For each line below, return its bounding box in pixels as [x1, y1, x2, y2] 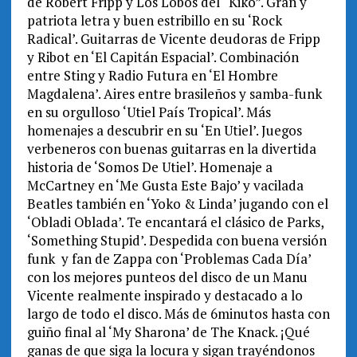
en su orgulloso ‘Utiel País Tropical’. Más [26, 103, 271, 122]
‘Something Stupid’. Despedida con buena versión [26, 231, 327, 250]
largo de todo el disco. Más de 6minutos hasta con [26, 304, 330, 324]
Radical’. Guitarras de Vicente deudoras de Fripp [26, 29, 320, 49]
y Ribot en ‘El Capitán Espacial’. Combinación [26, 48, 299, 67]
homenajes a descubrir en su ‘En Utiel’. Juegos [26, 121, 302, 140]
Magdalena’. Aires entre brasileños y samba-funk [26, 84, 322, 104]
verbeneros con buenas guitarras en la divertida [26, 139, 316, 159]
